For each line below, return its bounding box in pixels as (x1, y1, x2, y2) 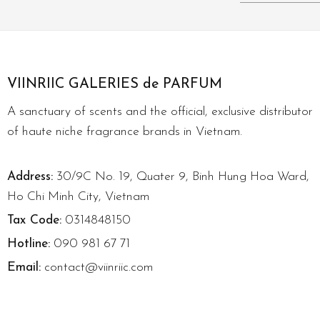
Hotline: (6, 238, 50, 251)
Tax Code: (6, 214, 61, 227)
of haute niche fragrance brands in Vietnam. (6, 126, 242, 139)
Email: (6, 261, 41, 274)
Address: (6, 171, 53, 184)
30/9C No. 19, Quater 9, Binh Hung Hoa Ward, (52, 171, 309, 184)
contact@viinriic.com (40, 261, 153, 274)
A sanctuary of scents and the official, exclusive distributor (6, 106, 313, 119)
